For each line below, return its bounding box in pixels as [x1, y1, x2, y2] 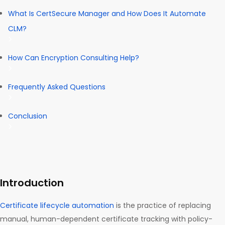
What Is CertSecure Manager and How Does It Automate [8, 9, 206, 19]
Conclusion [8, 111, 49, 122]
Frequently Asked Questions [8, 82, 105, 92]
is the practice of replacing [114, 200, 211, 211]
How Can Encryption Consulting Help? [8, 53, 141, 63]
